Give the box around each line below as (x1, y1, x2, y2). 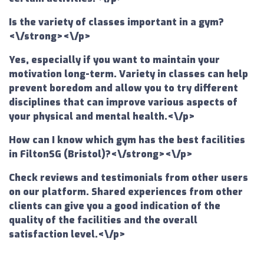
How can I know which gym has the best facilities (9, 134, 245, 147)
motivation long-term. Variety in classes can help (9, 68, 248, 81)
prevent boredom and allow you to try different (9, 82, 238, 95)
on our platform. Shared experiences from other (9, 186, 243, 199)
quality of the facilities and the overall (9, 214, 197, 227)
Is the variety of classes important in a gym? (9, 16, 224, 29)
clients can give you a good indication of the (9, 200, 220, 213)
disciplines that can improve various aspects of (9, 96, 237, 109)
